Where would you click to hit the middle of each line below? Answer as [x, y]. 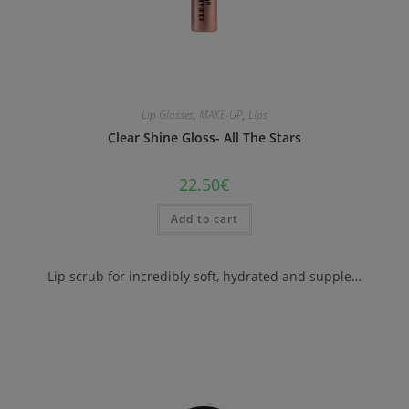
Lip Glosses [168, 115]
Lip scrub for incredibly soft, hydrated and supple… [204, 276]
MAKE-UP [221, 115]
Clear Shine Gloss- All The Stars [204, 138]
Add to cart [204, 219]
